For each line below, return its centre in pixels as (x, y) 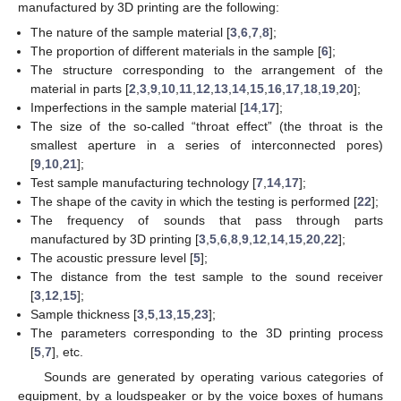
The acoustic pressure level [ (112, 257)
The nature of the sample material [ (131, 32)
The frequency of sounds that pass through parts (207, 220)
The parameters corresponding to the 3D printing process (207, 333)
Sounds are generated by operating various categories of (213, 376)
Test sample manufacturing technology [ (144, 182)
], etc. (68, 351)
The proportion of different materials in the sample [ (176, 51)
